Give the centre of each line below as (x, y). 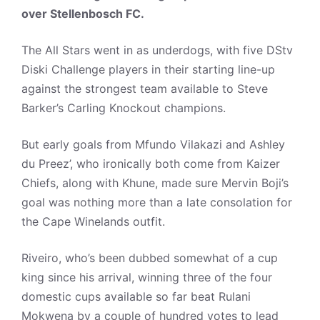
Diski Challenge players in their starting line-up (148, 69)
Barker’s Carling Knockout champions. (124, 108)
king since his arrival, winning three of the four (147, 277)
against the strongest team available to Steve (145, 89)
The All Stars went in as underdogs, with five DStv (157, 50)
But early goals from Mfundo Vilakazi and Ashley (153, 144)
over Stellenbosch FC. (83, 14)
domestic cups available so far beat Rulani (136, 296)
